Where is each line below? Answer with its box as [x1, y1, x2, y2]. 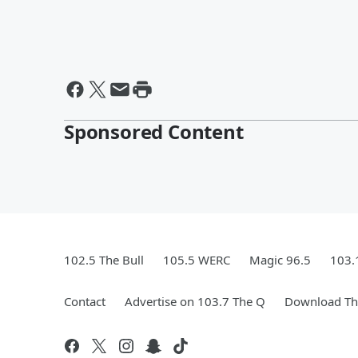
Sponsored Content [64, 118, 244, 145]
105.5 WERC [163, 252, 230, 268]
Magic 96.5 [249, 252, 311, 268]
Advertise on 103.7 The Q [125, 293, 265, 309]
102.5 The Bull [64, 252, 144, 268]
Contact [64, 293, 105, 309]
